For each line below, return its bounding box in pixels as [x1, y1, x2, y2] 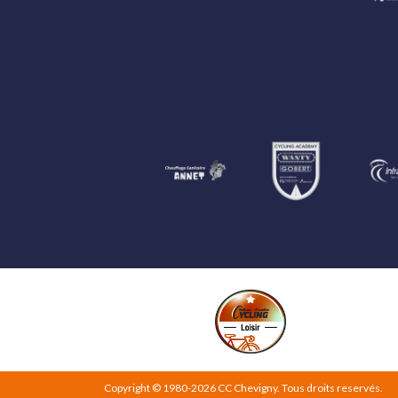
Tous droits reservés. [282, 381, 383, 395]
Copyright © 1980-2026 [104, 381, 218, 395]
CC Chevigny [218, 381, 277, 395]
